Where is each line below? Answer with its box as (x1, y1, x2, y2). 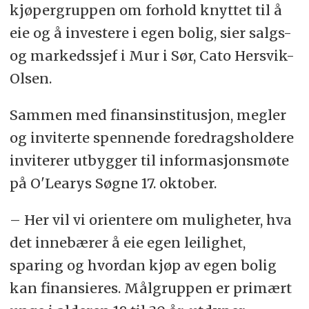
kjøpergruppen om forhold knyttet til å (9, 1, 282, 19)
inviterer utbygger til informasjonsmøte (9, 152, 289, 170)
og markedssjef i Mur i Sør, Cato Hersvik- (9, 47, 295, 65)
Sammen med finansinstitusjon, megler (9, 106, 286, 124)
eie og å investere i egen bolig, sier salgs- (9, 24, 292, 42)
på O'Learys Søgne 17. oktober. (9, 175, 217, 192)
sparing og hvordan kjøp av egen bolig (9, 256, 277, 274)
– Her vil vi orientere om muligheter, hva (9, 210, 292, 228)
